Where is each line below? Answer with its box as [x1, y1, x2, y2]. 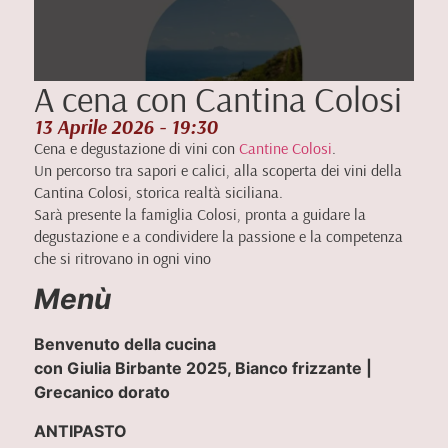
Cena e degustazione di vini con [33, 138, 239, 158]
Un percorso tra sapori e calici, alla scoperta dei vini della [33, 160, 402, 180]
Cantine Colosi [238, 138, 332, 158]
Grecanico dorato [33, 382, 170, 403]
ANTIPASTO [33, 420, 127, 441]
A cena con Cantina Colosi [33, 76, 402, 121]
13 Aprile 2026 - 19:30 [33, 114, 218, 139]
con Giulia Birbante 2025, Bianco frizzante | [33, 358, 372, 379]
